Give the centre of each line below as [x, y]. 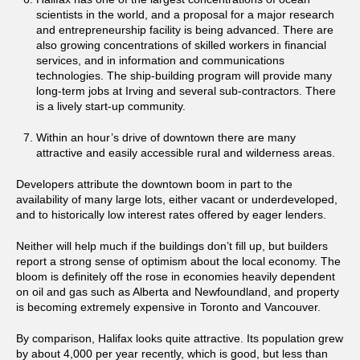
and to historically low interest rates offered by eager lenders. [171, 215]
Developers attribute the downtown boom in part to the [154, 184]
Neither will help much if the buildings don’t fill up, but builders [172, 246]
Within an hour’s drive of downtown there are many [166, 138]
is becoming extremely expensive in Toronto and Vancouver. [168, 307]
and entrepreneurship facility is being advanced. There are [185, 30]
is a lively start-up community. [111, 106]
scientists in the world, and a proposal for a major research [186, 15]
